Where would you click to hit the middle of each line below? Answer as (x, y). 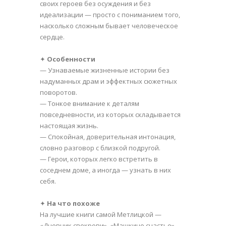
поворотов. (59, 92)
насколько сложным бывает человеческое (109, 25)
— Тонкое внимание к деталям (90, 103)
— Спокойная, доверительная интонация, (108, 136)
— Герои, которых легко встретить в (99, 159)
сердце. (52, 37)
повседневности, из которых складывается (110, 114)
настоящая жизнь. (69, 125)
